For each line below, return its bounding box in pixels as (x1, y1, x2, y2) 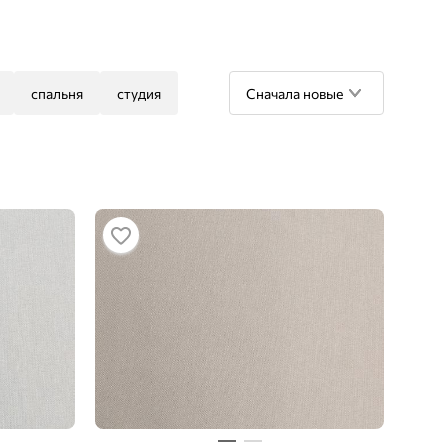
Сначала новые (246, 84, 343, 102)
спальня (31, 84, 83, 102)
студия (117, 84, 161, 102)
